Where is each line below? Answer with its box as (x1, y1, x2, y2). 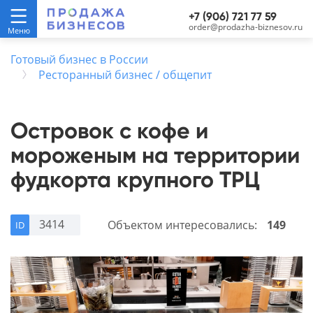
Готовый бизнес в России (10, 52, 148, 67)
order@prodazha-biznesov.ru (189, 21, 303, 33)
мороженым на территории (10, 142, 300, 168)
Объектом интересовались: (108, 217, 260, 233)
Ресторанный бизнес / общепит (38, 67, 212, 82)
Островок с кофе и (10, 117, 208, 144)
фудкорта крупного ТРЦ (10, 166, 260, 193)
